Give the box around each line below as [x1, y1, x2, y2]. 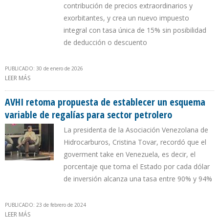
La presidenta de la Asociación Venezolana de [64, 125, 208, 135]
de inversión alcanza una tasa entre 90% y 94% [64, 174, 212, 184]
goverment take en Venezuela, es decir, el [64, 150, 196, 159]
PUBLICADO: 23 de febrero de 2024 [5, 201, 86, 209]
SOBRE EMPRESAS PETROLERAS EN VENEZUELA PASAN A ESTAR [30, 74, 198, 83]
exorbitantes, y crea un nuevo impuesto [64, 13, 189, 23]
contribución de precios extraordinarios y [64, 1, 193, 11]
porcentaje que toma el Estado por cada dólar [64, 162, 210, 172]
